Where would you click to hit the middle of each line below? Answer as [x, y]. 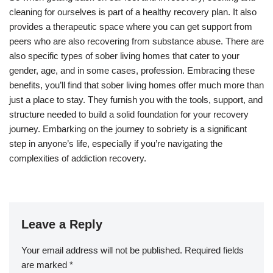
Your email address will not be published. [102, 250]
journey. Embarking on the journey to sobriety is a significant [128, 129]
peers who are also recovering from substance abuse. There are [136, 41]
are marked [45, 264]
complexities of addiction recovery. [78, 158]
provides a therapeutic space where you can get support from [131, 26]
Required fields [214, 250]
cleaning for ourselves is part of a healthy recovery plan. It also [133, 12]
